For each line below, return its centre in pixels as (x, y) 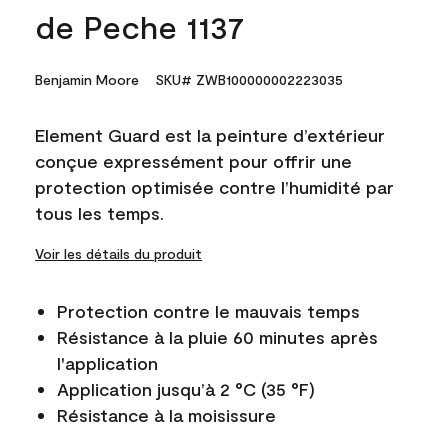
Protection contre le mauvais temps (208, 310)
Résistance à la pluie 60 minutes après (217, 336)
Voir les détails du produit (118, 253)
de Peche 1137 (139, 25)
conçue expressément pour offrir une (193, 160)
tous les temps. (99, 212)
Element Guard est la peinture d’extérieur (210, 134)
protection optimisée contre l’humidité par (214, 186)
